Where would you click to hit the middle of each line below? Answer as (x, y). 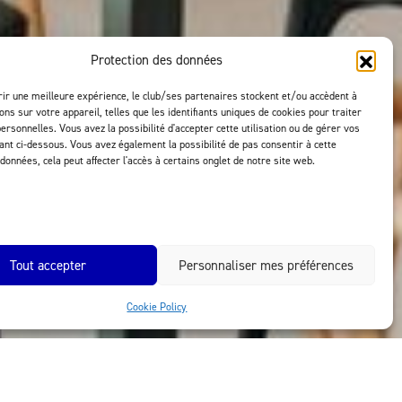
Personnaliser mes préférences (266, 265)
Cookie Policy (157, 306)
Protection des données (157, 60)
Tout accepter (48, 265)
